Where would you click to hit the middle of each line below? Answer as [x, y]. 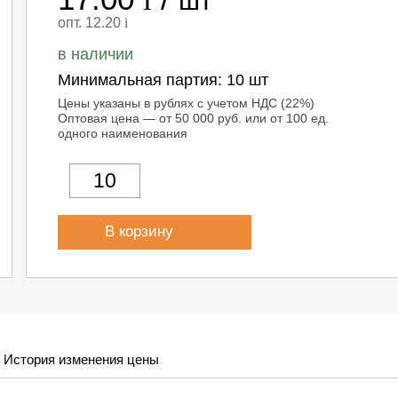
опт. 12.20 [92, 23]
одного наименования [123, 133]
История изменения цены [81, 359]
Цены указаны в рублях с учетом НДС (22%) [187, 103]
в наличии [96, 54]
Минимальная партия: [143, 80]
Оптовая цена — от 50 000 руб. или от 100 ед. [194, 118]
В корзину [142, 231]
